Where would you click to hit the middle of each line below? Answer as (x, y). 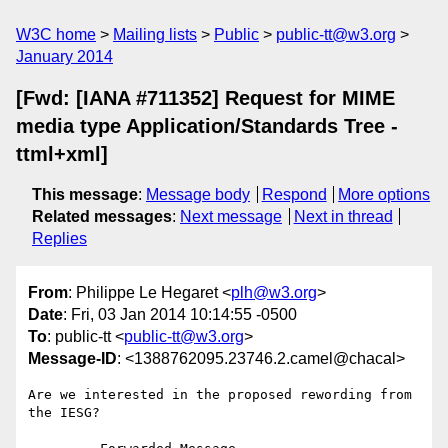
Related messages (102, 216)
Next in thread (343, 216)
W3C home (56, 34)
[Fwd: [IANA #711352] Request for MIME (205, 98)
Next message (231, 216)
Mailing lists (155, 34)
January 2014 (64, 56)
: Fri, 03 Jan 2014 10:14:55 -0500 (180, 315)
